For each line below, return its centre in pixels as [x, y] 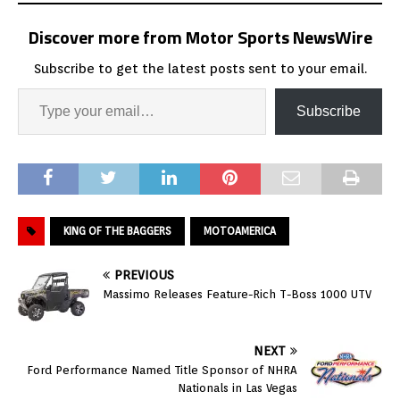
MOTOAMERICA [240, 230]
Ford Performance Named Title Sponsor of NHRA [162, 370]
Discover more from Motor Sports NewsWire [200, 37]
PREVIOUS [144, 275]
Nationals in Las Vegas [237, 387]
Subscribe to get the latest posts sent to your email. [200, 68]
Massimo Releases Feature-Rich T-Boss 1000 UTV [237, 294]
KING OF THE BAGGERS [117, 230]
